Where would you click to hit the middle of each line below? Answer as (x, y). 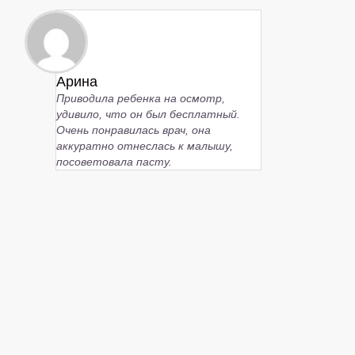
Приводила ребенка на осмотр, (141, 98)
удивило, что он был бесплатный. (148, 114)
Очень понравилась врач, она (134, 130)
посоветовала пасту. (114, 161)
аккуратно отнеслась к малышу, (145, 145)
